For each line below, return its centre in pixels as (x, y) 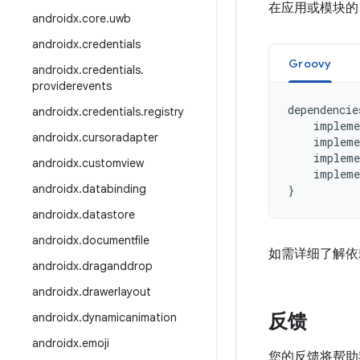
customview (113, 163)
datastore (108, 215)
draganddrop (117, 266)
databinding (114, 189)
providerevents (72, 86)
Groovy (310, 63)
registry (164, 112)
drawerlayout (117, 292)
